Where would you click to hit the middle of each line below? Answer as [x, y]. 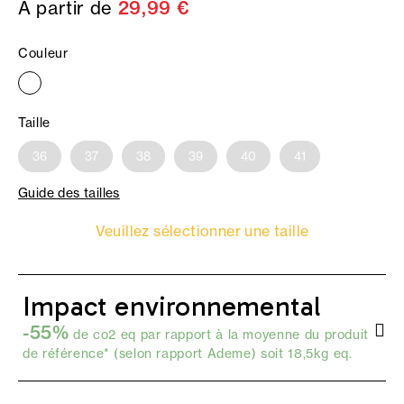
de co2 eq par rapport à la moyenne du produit [219, 335]
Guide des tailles [69, 193]
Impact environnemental [172, 307]
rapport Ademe [204, 354]
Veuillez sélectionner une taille [202, 231]
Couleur [43, 54]
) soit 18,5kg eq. [302, 354]
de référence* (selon [90, 354]
